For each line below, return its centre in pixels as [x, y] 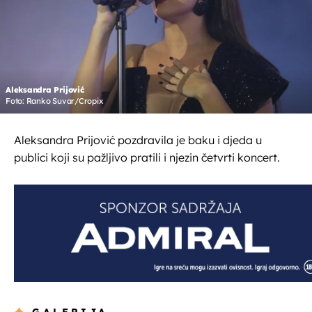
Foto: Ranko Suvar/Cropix [54, 101]
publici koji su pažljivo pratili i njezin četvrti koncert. [147, 158]
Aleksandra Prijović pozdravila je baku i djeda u [138, 140]
